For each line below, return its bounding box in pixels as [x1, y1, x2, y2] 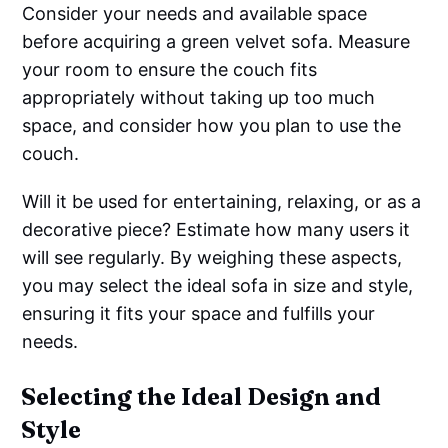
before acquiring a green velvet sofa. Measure [22, 31, 411, 53]
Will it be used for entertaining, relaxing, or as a [22, 191, 422, 213]
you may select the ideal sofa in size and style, [22, 275, 414, 297]
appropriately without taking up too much [22, 87, 376, 109]
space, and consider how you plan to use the [22, 115, 402, 137]
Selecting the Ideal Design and [21, 382, 382, 412]
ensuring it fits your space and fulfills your [22, 303, 376, 325]
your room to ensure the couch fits [22, 59, 318, 81]
